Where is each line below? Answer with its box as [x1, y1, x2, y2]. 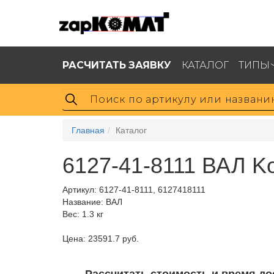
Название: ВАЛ [62, 197, 122, 207]
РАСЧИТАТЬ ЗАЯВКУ [62, 58, 171, 71]
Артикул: [62, 185, 99, 194]
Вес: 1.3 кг [62, 209, 103, 219]
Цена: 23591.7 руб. [62, 234, 139, 243]
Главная [72, 125, 105, 135]
